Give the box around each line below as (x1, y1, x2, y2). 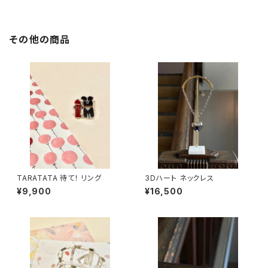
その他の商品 (10, 33, 71, 45)
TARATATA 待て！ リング (17, 173, 102, 182)
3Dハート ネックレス (145, 173, 214, 182)
